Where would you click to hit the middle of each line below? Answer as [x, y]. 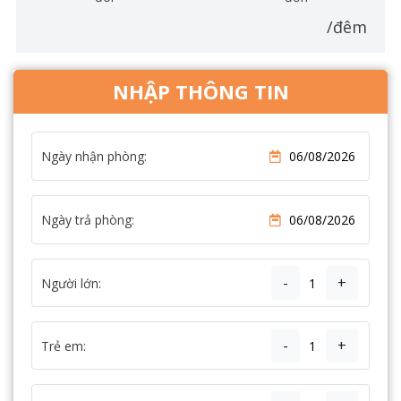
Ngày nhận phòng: [94, 156]
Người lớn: [71, 283]
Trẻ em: [64, 346]
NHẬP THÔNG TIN [200, 91]
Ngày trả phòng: [88, 220]
